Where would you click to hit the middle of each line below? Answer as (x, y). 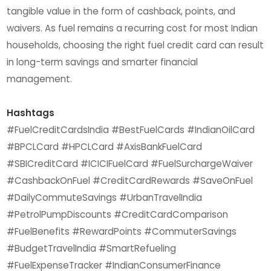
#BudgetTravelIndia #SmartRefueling (92, 248)
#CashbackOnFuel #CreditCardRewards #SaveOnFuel (130, 180)
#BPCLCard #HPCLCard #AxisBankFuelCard (105, 146)
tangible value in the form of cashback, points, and (121, 11)
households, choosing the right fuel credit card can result (135, 45)
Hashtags (31, 113)
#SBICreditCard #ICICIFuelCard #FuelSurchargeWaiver (130, 163)
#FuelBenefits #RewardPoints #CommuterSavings (122, 231)
